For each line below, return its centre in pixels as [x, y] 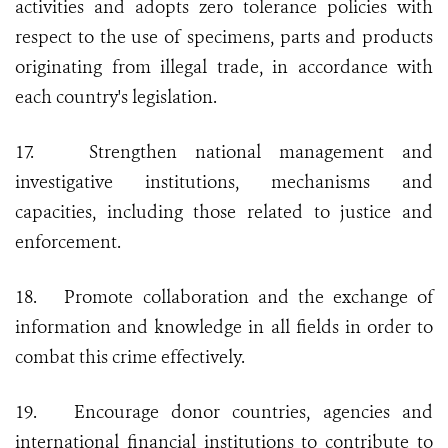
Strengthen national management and [260, 152]
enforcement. [68, 242]
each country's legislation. [116, 97]
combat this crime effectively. [130, 357]
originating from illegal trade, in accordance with [224, 67]
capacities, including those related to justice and [224, 212]
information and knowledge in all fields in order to [224, 327]
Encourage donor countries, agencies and [253, 412]
